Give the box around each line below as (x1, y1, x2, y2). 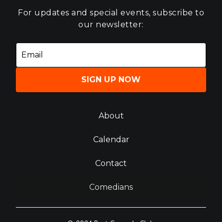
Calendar (93, 134, 129, 144)
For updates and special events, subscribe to (18, 7, 204, 17)
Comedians (89, 182, 133, 192)
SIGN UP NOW (81, 74, 141, 84)
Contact (95, 158, 127, 168)
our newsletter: (78, 19, 144, 29)
